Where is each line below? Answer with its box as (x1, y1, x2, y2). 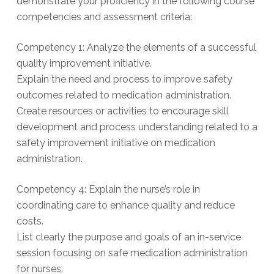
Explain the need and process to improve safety (16, 73, 232, 86)
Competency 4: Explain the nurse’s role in (16, 183, 200, 196)
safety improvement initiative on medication (16, 137, 215, 149)
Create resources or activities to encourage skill (16, 105, 229, 117)
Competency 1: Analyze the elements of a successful (16, 42, 256, 54)
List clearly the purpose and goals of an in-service (16, 231, 241, 243)
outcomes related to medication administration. (16, 89, 231, 102)
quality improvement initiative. (16, 57, 152, 70)
